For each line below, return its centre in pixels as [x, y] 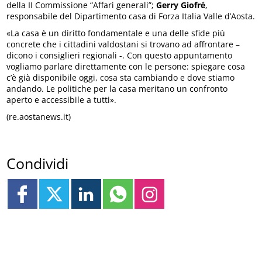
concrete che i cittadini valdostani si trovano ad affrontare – [123, 44]
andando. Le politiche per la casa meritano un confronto [117, 88]
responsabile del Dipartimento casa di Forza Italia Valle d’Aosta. [131, 16]
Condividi [38, 163]
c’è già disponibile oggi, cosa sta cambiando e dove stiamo [121, 77]
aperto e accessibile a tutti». [62, 99]
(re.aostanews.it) [39, 116]
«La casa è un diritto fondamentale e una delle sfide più [116, 33]
